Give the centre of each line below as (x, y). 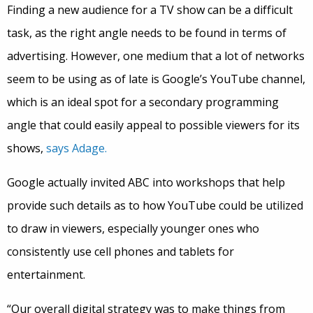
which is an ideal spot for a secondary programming (143, 102)
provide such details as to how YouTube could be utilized (155, 206)
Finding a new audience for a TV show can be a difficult (150, 10)
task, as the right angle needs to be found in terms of (147, 33)
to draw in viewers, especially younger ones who (133, 229)
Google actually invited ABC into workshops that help (146, 183)
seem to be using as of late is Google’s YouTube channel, (156, 79)
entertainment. (46, 275)
